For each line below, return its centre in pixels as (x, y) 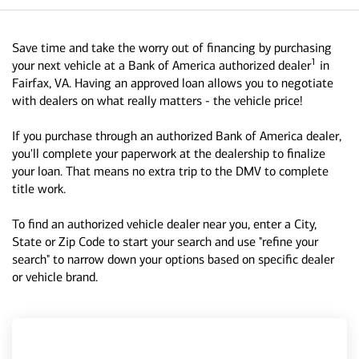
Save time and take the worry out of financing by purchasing (172, 48)
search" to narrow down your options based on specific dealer (173, 259)
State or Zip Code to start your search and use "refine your (165, 242)
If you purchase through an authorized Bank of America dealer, (177, 136)
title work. (39, 189)
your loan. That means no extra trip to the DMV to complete (170, 171)
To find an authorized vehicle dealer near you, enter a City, (164, 224)
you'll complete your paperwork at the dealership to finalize (169, 153)
